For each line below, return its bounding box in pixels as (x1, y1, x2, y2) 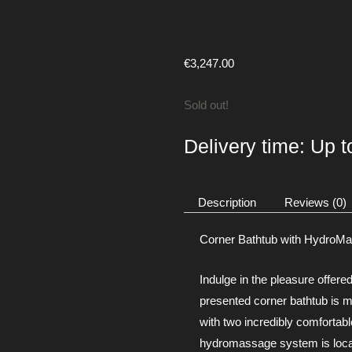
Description (198, 196, 256, 210)
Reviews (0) (284, 196, 346, 210)
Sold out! (184, 98, 229, 112)
